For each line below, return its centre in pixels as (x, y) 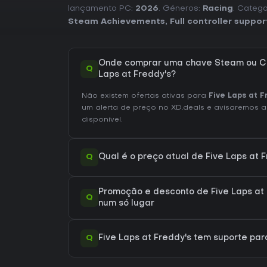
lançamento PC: (102, 8)
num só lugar (126, 203)
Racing (218, 8)
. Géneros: (181, 8)
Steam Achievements (117, 21)
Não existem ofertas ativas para (145, 96)
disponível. (102, 119)
